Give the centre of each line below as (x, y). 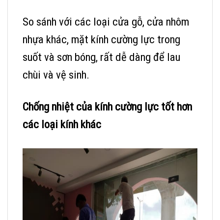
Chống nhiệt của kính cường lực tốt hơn (107, 107)
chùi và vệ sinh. (56, 75)
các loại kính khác (62, 125)
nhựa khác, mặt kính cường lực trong (101, 39)
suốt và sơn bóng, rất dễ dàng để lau (101, 57)
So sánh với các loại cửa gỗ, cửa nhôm (106, 22)
